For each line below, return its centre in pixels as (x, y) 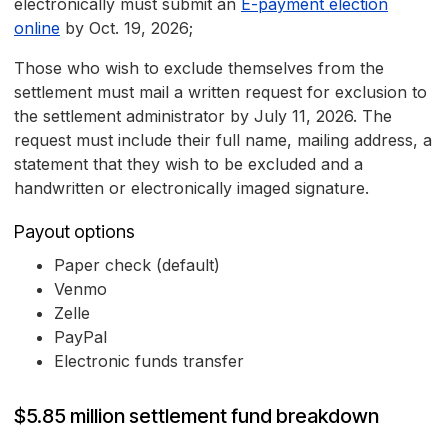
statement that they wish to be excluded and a (188, 164)
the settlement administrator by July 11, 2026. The (203, 116)
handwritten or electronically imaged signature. (191, 188)
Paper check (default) (137, 265)
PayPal (80, 337)
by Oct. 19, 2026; (126, 28)
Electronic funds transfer (149, 361)
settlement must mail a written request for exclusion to (220, 92)
